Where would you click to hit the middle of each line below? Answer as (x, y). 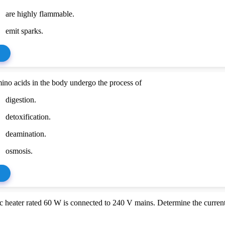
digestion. (21, 99)
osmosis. (19, 151)
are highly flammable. (40, 14)
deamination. (26, 134)
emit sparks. (25, 31)
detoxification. (28, 117)
